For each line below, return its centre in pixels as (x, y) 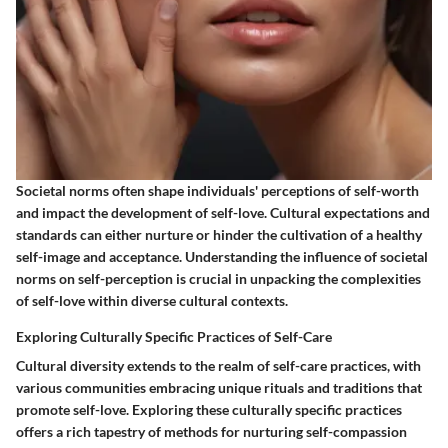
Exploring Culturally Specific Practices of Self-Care (174, 337)
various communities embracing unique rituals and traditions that (219, 388)
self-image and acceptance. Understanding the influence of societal (222, 257)
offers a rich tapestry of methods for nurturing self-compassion (211, 432)
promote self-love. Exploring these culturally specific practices (209, 410)
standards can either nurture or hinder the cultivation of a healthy (219, 235)
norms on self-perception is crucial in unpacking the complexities (218, 279)
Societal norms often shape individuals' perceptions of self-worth (217, 191)
